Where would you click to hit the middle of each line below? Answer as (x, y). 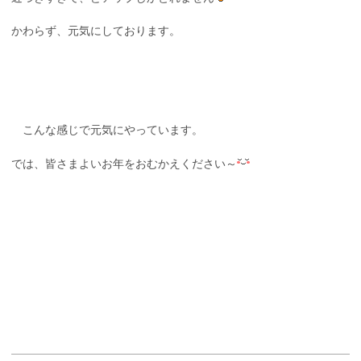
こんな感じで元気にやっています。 (107, 130)
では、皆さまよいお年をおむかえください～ (124, 164)
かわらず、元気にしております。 (96, 31)
